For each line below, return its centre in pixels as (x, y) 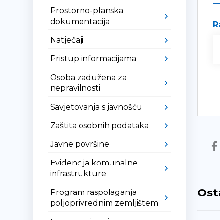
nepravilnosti (75, 88)
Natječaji (67, 40)
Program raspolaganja (94, 192)
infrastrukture (78, 174)
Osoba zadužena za (89, 77)
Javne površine (80, 144)
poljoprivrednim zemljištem (104, 203)
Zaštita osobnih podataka (100, 125)
